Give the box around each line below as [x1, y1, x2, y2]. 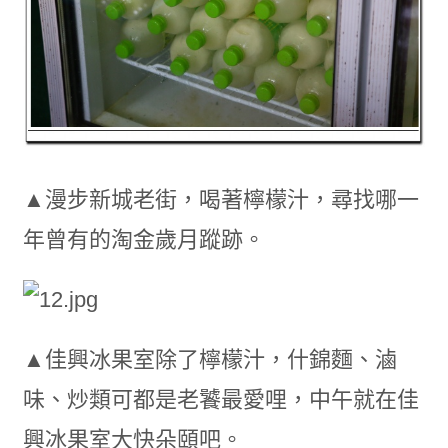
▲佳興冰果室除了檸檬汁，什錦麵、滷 [22, 347, 397, 373]
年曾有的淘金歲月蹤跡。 [22, 227, 265, 253]
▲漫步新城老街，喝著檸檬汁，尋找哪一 [22, 187, 419, 213]
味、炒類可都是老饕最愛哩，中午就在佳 [22, 387, 419, 413]
